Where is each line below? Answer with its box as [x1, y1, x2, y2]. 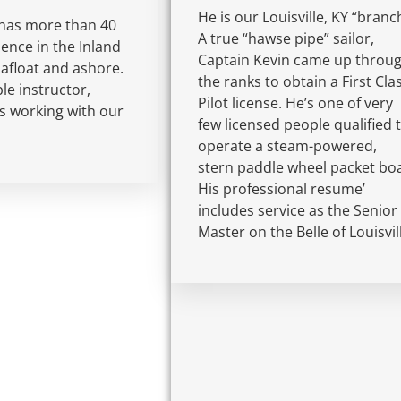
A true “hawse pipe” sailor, [198, 28, 375, 48]
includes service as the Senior [198, 200, 398, 220]
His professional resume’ [198, 178, 366, 199]
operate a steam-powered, [198, 135, 378, 156]
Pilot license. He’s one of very [198, 92, 394, 113]
